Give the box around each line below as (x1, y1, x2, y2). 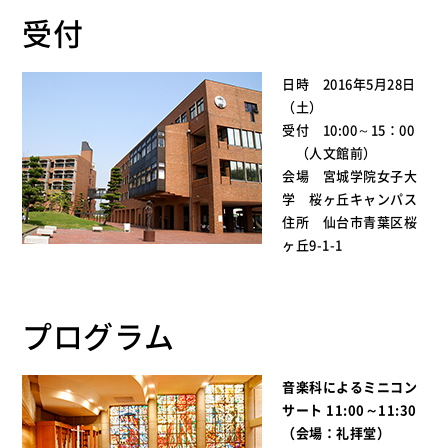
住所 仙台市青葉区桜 (282, 212, 418, 231)
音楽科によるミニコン (282, 377, 418, 396)
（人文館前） (282, 143, 377, 162)
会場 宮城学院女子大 (282, 166, 418, 185)
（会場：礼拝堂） (282, 423, 391, 442)
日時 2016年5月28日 (282, 74, 416, 93)
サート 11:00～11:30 (282, 400, 417, 419)
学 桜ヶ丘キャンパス (282, 189, 418, 208)
